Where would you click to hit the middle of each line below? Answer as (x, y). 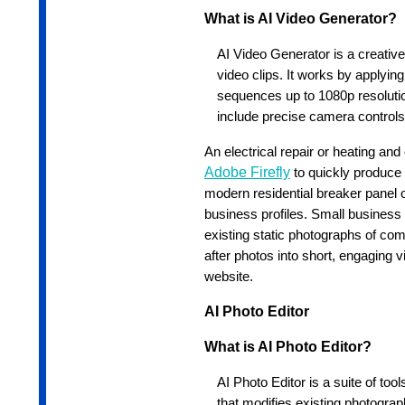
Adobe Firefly (247, 173)
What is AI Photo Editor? (287, 347)
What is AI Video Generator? (300, 19)
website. (228, 277)
